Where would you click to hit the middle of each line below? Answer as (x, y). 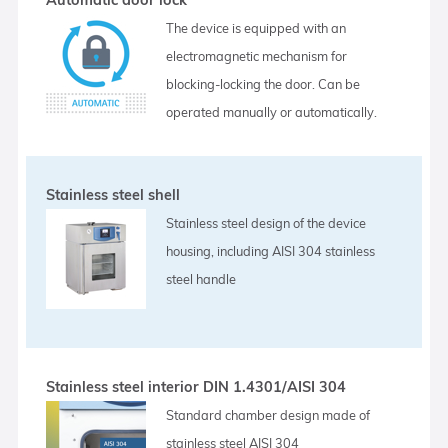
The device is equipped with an (256, 27)
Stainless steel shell (113, 194)
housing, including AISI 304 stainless (271, 250)
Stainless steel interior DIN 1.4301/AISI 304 (196, 386)
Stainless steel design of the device (266, 222)
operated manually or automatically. (272, 111)
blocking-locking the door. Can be (263, 83)
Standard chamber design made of (268, 414)
